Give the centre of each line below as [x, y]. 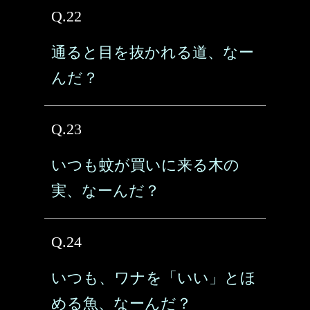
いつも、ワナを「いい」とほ [154, 278]
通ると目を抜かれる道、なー [153, 52]
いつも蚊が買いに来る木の [145, 165]
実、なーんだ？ [106, 191]
